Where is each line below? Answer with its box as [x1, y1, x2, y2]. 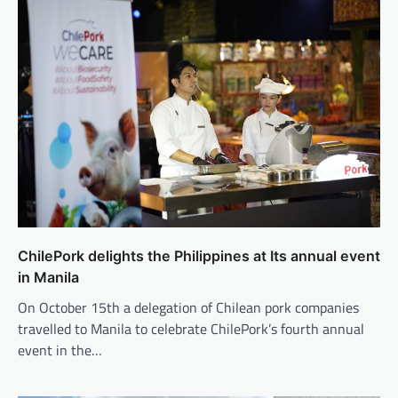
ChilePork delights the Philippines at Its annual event [18, 247, 380, 266]
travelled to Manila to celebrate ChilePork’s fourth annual [18, 318, 364, 340]
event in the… [18, 339, 102, 362]
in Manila [18, 268, 79, 287]
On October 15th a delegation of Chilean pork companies [18, 297, 359, 319]
